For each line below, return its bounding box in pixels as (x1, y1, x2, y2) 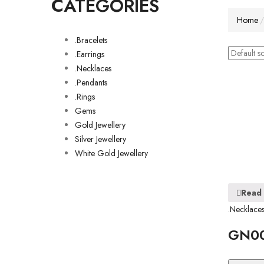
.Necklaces (75, 62, 111, 74)
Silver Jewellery (75, 133, 126, 145)
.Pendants (75, 77, 107, 88)
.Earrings (75, 48, 104, 60)
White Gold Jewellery (75, 147, 148, 159)
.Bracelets (75, 34, 107, 46)
